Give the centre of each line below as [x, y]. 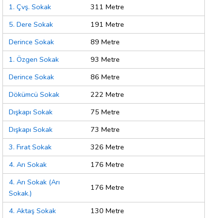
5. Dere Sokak [31, 25]
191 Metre [107, 25]
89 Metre [105, 42]
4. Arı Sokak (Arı [34, 182]
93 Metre [105, 60]
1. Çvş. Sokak [30, 7]
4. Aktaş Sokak [32, 211]
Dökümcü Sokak [34, 95]
